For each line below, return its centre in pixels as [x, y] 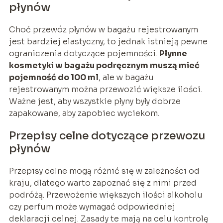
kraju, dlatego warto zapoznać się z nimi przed [103, 183]
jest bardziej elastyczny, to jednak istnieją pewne [108, 42]
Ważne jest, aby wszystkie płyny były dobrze [95, 102]
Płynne [173, 54]
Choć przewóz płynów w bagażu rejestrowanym [103, 30]
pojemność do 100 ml [54, 78]
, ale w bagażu [126, 78]
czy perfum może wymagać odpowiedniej [92, 207]
